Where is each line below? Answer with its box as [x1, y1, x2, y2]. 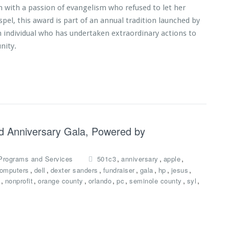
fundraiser [103, 165, 135, 175]
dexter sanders [50, 165, 98, 175]
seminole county [129, 176, 182, 186]
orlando [88, 176, 111, 186]
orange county [38, 176, 83, 186]
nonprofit [5, 176, 33, 186]
